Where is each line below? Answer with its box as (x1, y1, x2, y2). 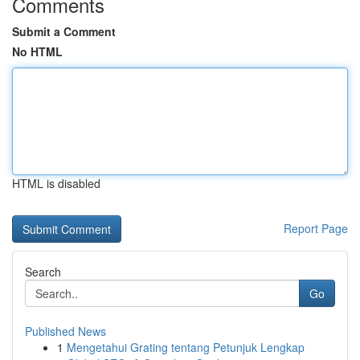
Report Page (284, 220, 348, 236)
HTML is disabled (12, 175, 100, 191)
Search (25, 264, 61, 280)
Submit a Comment (12, 23, 116, 39)
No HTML (12, 43, 63, 59)
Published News (25, 323, 106, 339)
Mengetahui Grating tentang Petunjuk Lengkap (67, 339, 305, 355)
